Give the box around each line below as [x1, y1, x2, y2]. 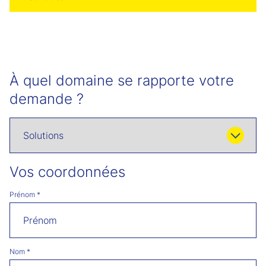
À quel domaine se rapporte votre [9, 72, 234, 89]
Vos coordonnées [9, 163, 125, 180]
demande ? [9, 90, 84, 107]
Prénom [9, 190, 37, 199]
